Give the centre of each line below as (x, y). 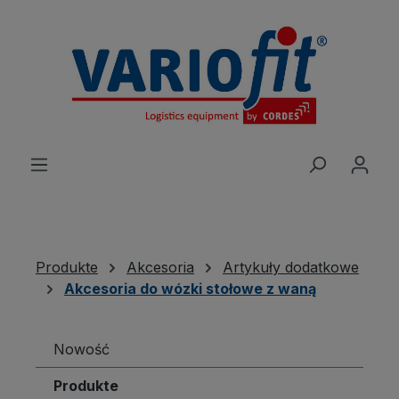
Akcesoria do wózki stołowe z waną (190, 289)
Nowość (81, 350)
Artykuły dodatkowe (291, 268)
